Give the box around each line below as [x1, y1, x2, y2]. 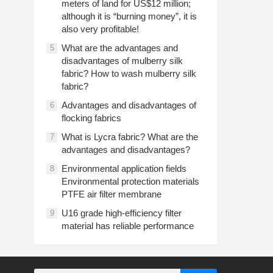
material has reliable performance [62, 221, 194, 231]
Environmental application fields [62, 163, 186, 174]
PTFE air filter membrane [62, 189, 161, 199]
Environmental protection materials [62, 176, 199, 186]
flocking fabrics [62, 113, 121, 123]
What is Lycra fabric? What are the [62, 132, 198, 142]
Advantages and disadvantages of [62, 100, 196, 110]
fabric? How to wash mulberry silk [62, 68, 196, 79]
